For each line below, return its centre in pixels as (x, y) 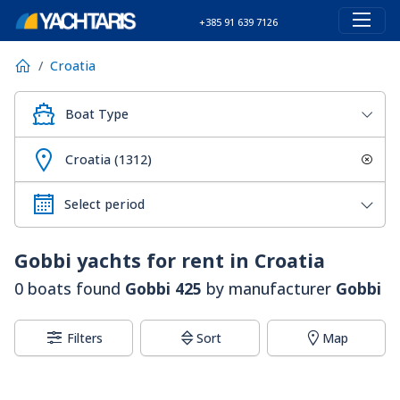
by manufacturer (269, 289)
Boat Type (97, 114)
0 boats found (70, 289)
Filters (85, 338)
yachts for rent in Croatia (198, 261)
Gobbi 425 (163, 289)
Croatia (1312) (108, 159)
